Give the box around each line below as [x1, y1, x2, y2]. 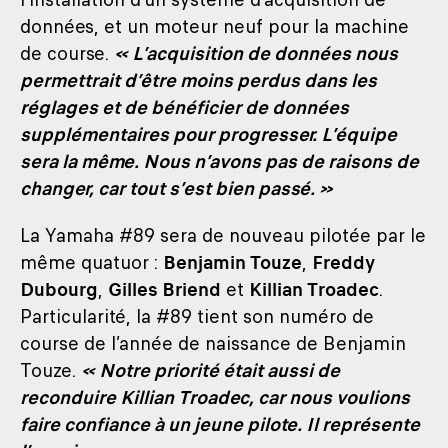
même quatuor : [20, 248, 163, 276]
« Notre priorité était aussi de [81, 356, 340, 384]
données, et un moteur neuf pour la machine [20, 12, 409, 40]
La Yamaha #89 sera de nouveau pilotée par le [20, 221, 426, 249]
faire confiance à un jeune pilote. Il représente [20, 410, 420, 438]
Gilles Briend [108, 275, 221, 303]
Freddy [312, 248, 375, 276]
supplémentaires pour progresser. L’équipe [20, 120, 397, 148]
